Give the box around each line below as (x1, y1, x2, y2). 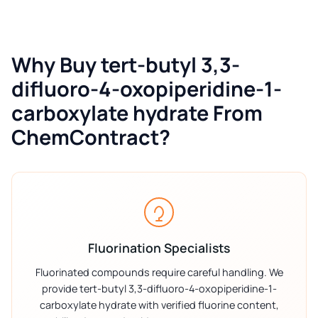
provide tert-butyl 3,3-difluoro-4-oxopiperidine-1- (41, 282, 277, 296)
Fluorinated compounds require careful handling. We (35, 265, 283, 280)
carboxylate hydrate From (11, 99, 263, 128)
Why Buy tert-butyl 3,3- (11, 50, 240, 79)
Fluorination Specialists (88, 239, 230, 257)
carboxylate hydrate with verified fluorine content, (39, 298, 279, 312)
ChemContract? (11, 123, 170, 152)
